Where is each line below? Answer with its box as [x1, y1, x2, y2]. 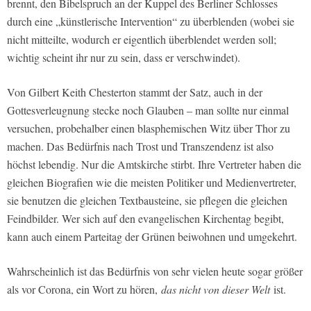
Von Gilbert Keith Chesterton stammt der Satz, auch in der [7, 85, 262, 99]
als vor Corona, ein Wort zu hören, [7, 282, 161, 296]
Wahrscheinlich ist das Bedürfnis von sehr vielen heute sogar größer [7, 264, 303, 278]
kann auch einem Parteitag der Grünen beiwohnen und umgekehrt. [7, 229, 297, 244]
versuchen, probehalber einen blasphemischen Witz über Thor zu [7, 121, 290, 135]
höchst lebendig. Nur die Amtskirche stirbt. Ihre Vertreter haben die [7, 157, 301, 171]
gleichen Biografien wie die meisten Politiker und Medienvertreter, [7, 175, 296, 190]
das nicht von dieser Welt [161, 282, 270, 296]
